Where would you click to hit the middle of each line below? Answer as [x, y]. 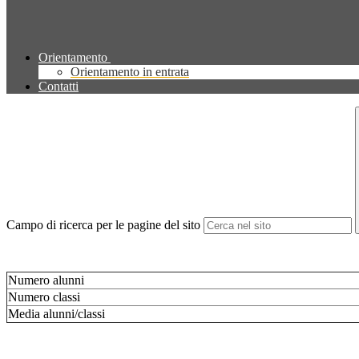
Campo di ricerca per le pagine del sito [103, 225]
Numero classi [44, 296]
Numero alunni [46, 280]
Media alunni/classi [56, 313]
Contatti [58, 87]
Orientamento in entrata [130, 72]
